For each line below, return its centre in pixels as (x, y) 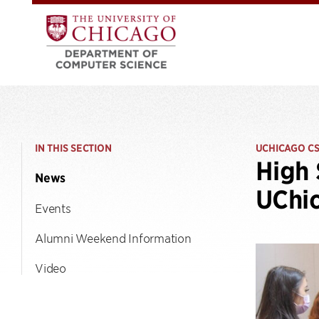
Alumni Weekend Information (113, 238)
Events (53, 208)
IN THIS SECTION (73, 148)
